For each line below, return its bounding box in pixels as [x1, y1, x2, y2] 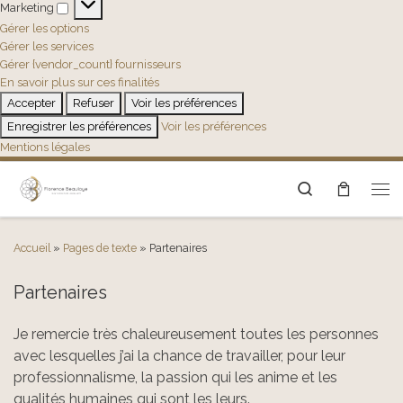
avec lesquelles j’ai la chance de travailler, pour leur [13, 347, 345, 365]
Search [314, 178, 361, 196]
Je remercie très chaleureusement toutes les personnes [13, 326, 379, 344]
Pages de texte [63, 241, 137, 255]
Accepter [7, 95, 56, 110]
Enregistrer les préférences [7, 119, 151, 133]
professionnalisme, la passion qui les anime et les [13, 369, 337, 387]
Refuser [73, 95, 114, 110]
